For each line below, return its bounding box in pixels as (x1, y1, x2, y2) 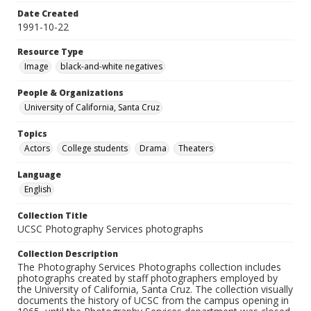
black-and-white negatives (60, 60, 162, 73)
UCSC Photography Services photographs (17, 222, 203, 236)
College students (62, 142, 128, 155)
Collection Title (17, 210, 87, 222)
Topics (17, 128, 47, 140)
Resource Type (17, 46, 83, 58)
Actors (24, 142, 50, 155)
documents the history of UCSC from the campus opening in (17, 294, 289, 308)
